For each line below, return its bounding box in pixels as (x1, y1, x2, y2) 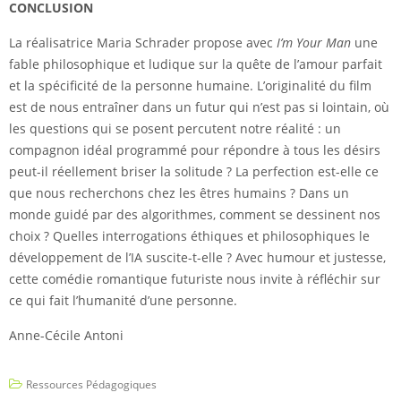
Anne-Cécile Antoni (9, 327, 124, 345)
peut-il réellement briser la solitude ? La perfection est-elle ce (9, 163, 379, 181)
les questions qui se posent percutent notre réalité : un (9, 120, 341, 138)
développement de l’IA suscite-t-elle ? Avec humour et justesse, (9, 249, 386, 267)
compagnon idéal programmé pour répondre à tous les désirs (9, 141, 380, 159)
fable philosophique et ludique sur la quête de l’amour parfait (9, 55, 382, 73)
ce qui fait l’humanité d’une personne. (9, 292, 237, 310)
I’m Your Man (277, 34, 351, 52)
